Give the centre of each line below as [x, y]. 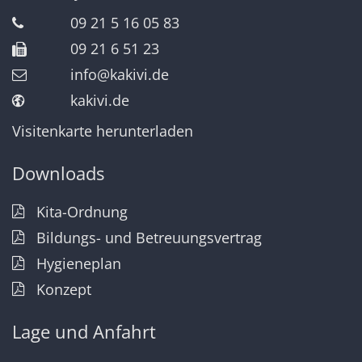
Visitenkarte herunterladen [103, 131]
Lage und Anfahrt [84, 332]
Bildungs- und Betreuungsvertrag [149, 238]
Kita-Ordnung [82, 212]
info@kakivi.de [120, 75]
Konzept [64, 290]
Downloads [58, 174]
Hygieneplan [79, 264]
